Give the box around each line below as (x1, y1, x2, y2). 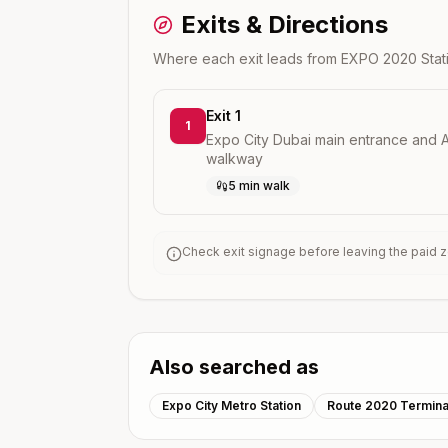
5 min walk (228, 178, 290, 193)
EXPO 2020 (341, 50, 417, 67)
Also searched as (149, 355, 319, 379)
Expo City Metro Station (162, 398, 301, 413)
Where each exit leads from (153, 50, 341, 67)
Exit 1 (206, 107, 241, 124)
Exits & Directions (181, 10, 388, 39)
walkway (206, 150, 263, 167)
